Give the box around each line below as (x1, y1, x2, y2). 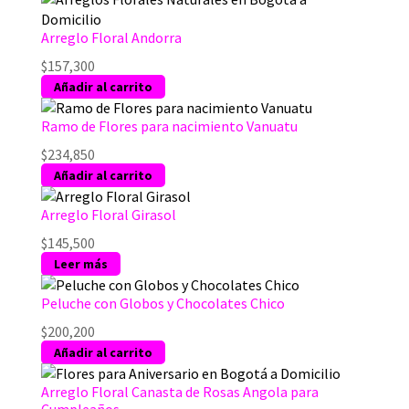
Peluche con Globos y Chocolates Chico (40, 293, 285, 312)
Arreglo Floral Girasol (40, 204, 176, 224)
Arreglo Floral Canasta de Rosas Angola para (40, 382, 319, 401)
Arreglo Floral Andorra (40, 27, 182, 47)
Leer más (53, 255, 108, 272)
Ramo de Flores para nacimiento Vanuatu (40, 116, 298, 135)
